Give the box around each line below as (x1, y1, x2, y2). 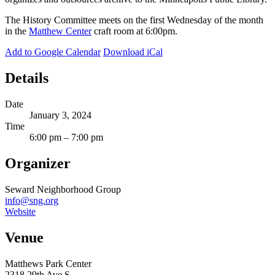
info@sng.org (5, 195, 58, 206)
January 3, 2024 (29, 110, 91, 121)
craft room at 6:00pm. (91, 26, 177, 37)
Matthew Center (29, 26, 91, 37)
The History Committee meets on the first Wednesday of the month (5, 15, 263, 26)
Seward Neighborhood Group (5, 184, 121, 195)
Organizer (5, 155, 71, 172)
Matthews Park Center (5, 258, 91, 269)
